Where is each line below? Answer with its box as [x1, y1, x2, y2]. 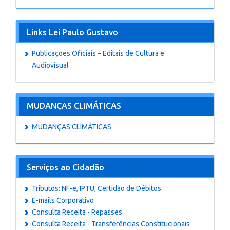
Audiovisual [32, 61, 69, 69]
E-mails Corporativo [32, 196, 94, 204]
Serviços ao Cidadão [27, 163, 104, 172]
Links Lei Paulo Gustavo [27, 28, 118, 37]
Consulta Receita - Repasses [32, 208, 122, 216]
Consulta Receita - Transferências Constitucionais [32, 220, 190, 228]
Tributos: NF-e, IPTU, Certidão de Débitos [32, 184, 161, 193]
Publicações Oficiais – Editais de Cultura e [32, 49, 164, 57]
